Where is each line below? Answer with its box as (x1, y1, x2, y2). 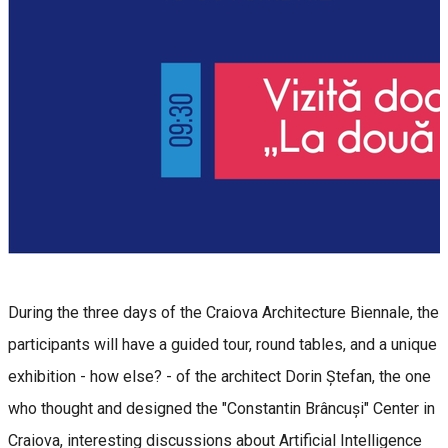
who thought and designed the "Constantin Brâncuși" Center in (8, 398, 435, 418)
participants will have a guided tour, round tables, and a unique (8, 334, 437, 354)
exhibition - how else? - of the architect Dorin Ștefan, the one (8, 366, 431, 386)
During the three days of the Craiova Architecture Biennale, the (8, 302, 439, 322)
